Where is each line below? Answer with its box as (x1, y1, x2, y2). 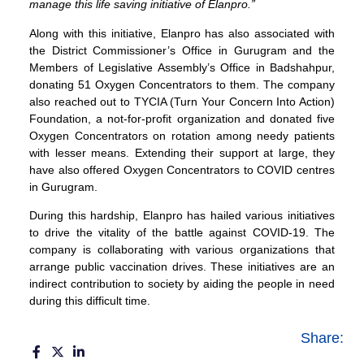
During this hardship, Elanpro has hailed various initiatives (29, 209, 335, 223)
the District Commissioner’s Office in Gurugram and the (29, 43, 335, 57)
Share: (301, 329, 344, 346)
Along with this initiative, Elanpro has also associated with (29, 26, 335, 40)
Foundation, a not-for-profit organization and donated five (29, 111, 335, 125)
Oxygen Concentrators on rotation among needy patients (29, 128, 335, 142)
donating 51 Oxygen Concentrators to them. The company (29, 77, 335, 91)
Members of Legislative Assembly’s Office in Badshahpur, (29, 60, 335, 74)
